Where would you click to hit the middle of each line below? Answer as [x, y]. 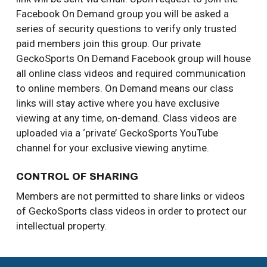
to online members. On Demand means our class [125, 89]
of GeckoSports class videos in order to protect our [131, 211]
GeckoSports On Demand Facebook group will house [133, 59]
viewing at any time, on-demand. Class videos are [126, 118]
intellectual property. [61, 226]
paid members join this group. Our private [108, 44]
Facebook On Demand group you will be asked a [122, 14]
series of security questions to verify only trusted [126, 29]
